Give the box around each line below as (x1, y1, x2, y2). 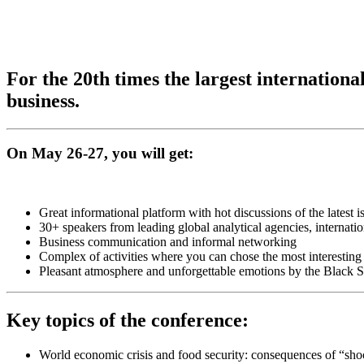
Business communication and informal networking (39, 235, 297, 249)
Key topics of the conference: (6, 309, 249, 331)
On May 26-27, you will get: (6, 145, 193, 162)
